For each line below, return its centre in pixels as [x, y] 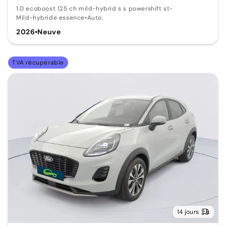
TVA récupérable [38, 62]
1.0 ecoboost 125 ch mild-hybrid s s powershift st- [95, 8]
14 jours [188, 212]
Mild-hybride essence [50, 17]
